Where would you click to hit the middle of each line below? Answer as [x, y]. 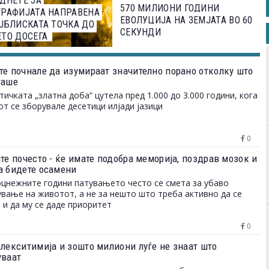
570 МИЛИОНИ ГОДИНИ [170, 8]
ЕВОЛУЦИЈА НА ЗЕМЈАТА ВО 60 [186, 20]
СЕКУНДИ [141, 32]
